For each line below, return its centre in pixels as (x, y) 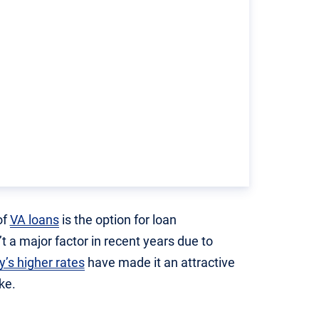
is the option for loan (117, 220)
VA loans (34, 220)
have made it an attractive (159, 263)
